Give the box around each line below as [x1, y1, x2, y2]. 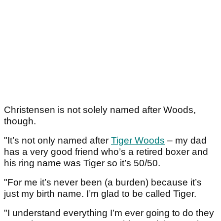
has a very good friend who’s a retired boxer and [4, 146, 208, 157]
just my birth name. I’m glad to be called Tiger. [4, 188, 196, 199]
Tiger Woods [111, 135, 165, 146]
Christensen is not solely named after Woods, [4, 104, 196, 115]
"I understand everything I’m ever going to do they [4, 207, 214, 218]
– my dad [165, 135, 207, 146]
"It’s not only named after [4, 135, 111, 146]
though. [4, 115, 38, 126]
